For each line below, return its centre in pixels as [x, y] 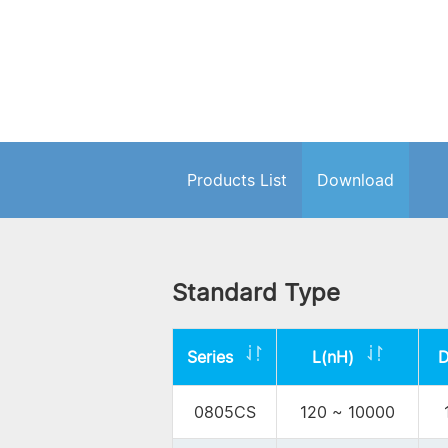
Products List [237, 180]
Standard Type [256, 293]
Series [212, 357]
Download [355, 180]
